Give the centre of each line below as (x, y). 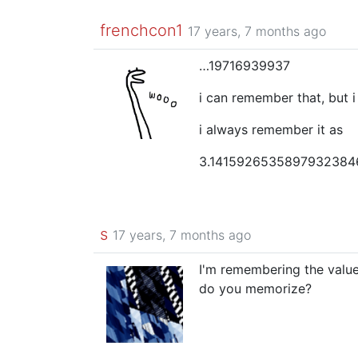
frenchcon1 (141, 30)
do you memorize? (255, 288)
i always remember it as (271, 129)
